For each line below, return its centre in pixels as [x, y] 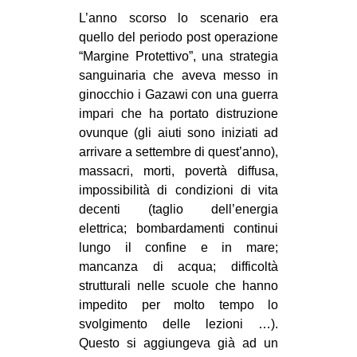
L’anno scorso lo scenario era [178, 18]
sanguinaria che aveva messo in [178, 76]
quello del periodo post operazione [178, 37]
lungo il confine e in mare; [178, 248]
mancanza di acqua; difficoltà [178, 267]
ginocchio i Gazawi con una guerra [178, 95]
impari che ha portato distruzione [178, 114]
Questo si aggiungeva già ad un [178, 343]
